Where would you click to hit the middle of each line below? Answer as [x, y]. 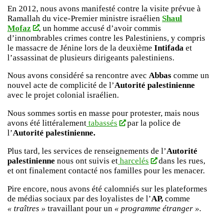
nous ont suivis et [86, 161]
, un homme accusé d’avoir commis [100, 28]
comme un [190, 76]
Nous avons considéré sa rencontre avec [78, 76]
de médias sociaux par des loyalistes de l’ [79, 198]
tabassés [102, 123]
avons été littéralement [47, 123]
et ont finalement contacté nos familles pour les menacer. [106, 170]
